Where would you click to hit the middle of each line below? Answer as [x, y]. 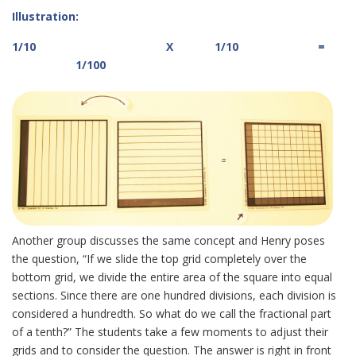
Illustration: [47, 16]
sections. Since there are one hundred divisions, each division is [174, 295]
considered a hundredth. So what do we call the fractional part [172, 313]
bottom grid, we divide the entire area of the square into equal [172, 277]
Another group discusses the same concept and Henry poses [168, 240]
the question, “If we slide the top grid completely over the [159, 259]
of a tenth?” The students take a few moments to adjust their [170, 332]
